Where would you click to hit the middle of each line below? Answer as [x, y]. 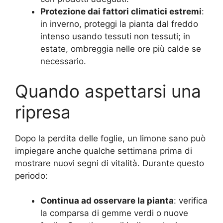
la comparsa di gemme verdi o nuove [114, 213]
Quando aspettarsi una [108, 91]
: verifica [191, 201]
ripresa [43, 112]
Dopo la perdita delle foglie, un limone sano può [110, 138]
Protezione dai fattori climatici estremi [121, 11]
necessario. [63, 61]
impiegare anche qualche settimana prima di [104, 151]
